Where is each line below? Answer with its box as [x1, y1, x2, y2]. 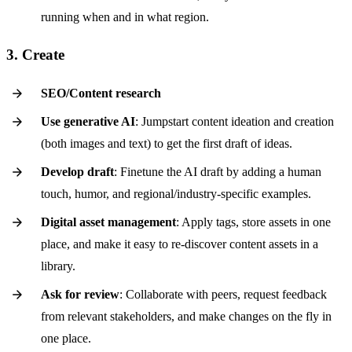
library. [41, 259, 75, 273]
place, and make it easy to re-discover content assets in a [41, 237, 318, 251]
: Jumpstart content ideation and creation [135, 115, 334, 129]
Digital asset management [41, 215, 176, 229]
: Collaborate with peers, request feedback [119, 288, 327, 302]
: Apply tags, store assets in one [176, 215, 331, 229]
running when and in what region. [41, 9, 209, 24]
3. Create [6, 46, 64, 64]
